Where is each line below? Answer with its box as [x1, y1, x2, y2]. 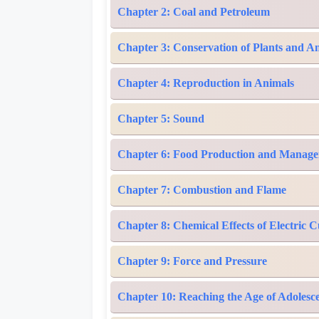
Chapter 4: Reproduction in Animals [117, 77, 294, 89]
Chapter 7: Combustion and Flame [117, 184, 286, 196]
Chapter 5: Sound [117, 113, 204, 125]
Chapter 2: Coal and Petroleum [117, 6, 270, 18]
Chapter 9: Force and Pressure [117, 255, 267, 267]
